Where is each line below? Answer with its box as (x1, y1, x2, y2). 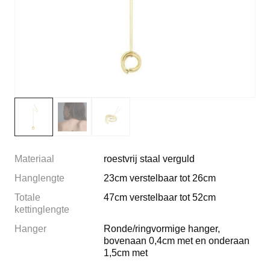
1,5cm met (104, 248, 148, 258)
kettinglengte (14, 204, 69, 215)
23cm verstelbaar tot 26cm (104, 173, 216, 183)
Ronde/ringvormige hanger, (104, 224, 220, 234)
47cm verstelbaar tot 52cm (104, 192, 216, 202)
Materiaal (14, 154, 54, 164)
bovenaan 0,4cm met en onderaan (104, 236, 250, 246)
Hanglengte (14, 173, 64, 183)
